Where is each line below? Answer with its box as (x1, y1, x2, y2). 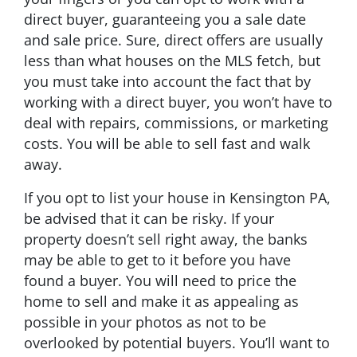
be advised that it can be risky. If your (24, 208, 274, 228)
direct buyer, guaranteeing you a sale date (24, 9, 306, 29)
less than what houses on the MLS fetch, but (24, 50, 320, 70)
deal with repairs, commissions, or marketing (24, 112, 328, 132)
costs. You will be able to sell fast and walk (24, 133, 310, 153)
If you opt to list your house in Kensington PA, (24, 187, 331, 207)
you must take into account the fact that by (24, 71, 311, 91)
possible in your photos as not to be (24, 312, 266, 331)
